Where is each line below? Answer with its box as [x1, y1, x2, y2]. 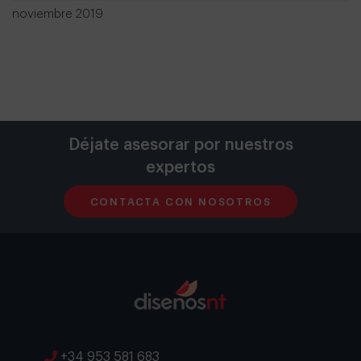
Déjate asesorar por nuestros [68, 137, 293, 154]
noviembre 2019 [12, 8, 103, 21]
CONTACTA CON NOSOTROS [89, 196, 272, 207]
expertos [146, 160, 215, 176]
